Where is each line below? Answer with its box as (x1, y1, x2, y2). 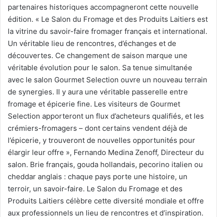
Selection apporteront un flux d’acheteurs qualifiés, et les (8, 111, 204, 121)
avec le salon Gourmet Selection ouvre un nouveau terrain (8, 75, 207, 84)
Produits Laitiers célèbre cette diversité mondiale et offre (8, 196, 204, 205)
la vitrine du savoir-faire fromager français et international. (8, 26, 207, 36)
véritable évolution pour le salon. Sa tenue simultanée (8, 62, 192, 72)
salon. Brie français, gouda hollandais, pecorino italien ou (8, 159, 203, 169)
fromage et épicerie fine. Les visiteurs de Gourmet (8, 99, 180, 108)
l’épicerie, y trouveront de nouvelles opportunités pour (8, 135, 195, 145)
